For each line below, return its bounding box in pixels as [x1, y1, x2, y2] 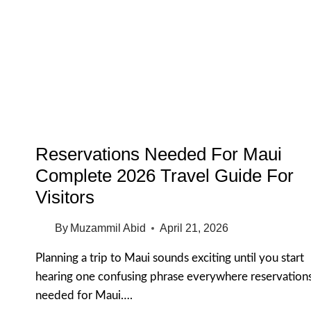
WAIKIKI [92, 3, 134, 13]
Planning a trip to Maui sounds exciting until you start [35, 252, 304, 264]
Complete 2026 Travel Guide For [35, 165, 294, 187]
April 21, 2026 [160, 222, 229, 235]
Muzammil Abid [70, 222, 146, 235]
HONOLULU [92, 17, 150, 28]
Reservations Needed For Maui [35, 144, 282, 165]
